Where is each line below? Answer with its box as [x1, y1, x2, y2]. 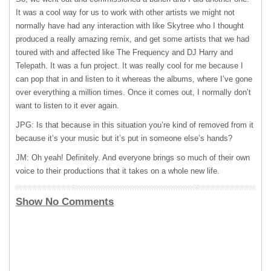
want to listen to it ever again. [16, 101, 119, 110]
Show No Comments [16, 196, 114, 207]
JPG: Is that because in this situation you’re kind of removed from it [16, 120, 253, 129]
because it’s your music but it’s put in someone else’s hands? [16, 134, 232, 143]
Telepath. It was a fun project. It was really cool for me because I [16, 61, 243, 70]
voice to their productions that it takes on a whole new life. [16, 166, 220, 175]
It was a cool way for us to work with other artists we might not [16, 8, 235, 17]
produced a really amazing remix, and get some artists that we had [16, 34, 249, 44]
